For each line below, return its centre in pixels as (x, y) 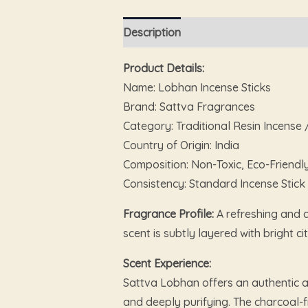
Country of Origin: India (181, 145)
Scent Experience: (167, 264)
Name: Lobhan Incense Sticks (197, 88)
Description (152, 33)
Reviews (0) (224, 33)
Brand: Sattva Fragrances (189, 107)
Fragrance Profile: (168, 214)
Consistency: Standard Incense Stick (214, 184)
